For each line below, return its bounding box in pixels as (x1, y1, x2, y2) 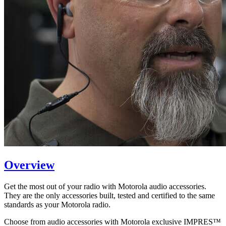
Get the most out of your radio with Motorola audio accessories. (4, 182, 206, 191)
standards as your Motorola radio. (4, 200, 110, 209)
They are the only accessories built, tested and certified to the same (4, 191, 215, 200)
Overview (4, 158, 54, 172)
